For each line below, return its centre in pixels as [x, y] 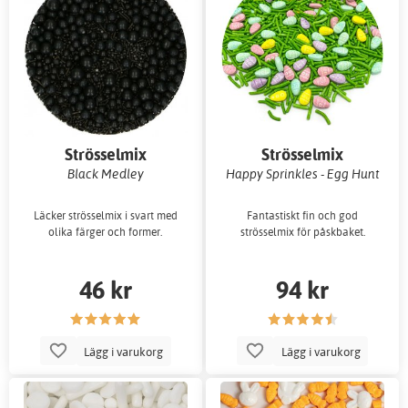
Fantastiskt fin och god [303, 216]
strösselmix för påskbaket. [302, 232]
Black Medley [105, 174]
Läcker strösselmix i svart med [105, 216]
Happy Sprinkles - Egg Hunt [302, 174]
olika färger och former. [106, 232]
